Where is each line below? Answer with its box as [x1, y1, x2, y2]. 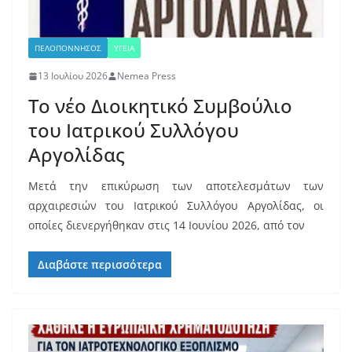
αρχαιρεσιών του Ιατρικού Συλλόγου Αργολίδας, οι [28, 198, 324, 214]
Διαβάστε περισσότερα [38, 257, 162, 273]
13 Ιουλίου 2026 [38, 69, 108, 83]
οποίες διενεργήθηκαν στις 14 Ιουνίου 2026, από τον [28, 218, 305, 233]
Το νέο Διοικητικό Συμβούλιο [28, 93, 292, 119]
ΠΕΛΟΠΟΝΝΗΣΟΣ [35, 42, 101, 54]
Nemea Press [117, 69, 176, 83]
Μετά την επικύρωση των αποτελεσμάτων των [28, 178, 324, 194]
